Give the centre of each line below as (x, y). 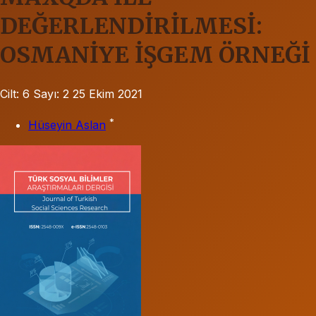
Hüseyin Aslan (67, 125)
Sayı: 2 (51, 93)
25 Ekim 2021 (108, 93)
